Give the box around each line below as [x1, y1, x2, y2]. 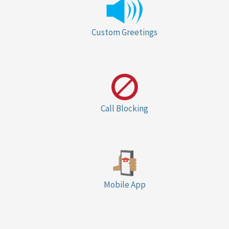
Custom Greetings [91, 27, 158, 38]
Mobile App [103, 179, 146, 191]
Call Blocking [101, 103, 149, 114]
